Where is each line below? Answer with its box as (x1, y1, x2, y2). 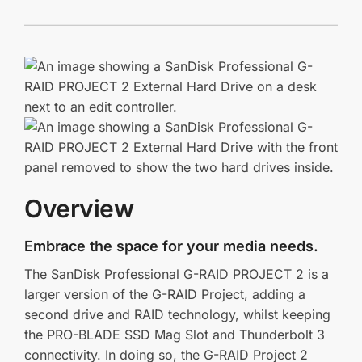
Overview (24, 194, 133, 224)
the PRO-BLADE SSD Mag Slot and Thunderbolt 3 (24, 326, 325, 343)
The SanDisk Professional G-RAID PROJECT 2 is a (24, 266, 329, 283)
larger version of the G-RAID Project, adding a (24, 286, 305, 303)
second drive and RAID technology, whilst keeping (24, 306, 330, 323)
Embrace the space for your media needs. (24, 238, 318, 255)
